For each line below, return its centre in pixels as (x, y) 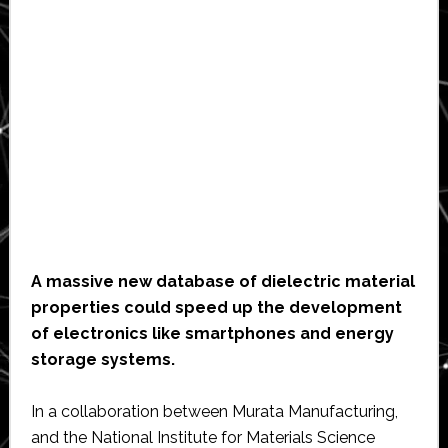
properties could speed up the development (216, 308)
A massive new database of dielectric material (222, 282)
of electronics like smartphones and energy (212, 334)
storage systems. (102, 360)
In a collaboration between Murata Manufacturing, (214, 412)
